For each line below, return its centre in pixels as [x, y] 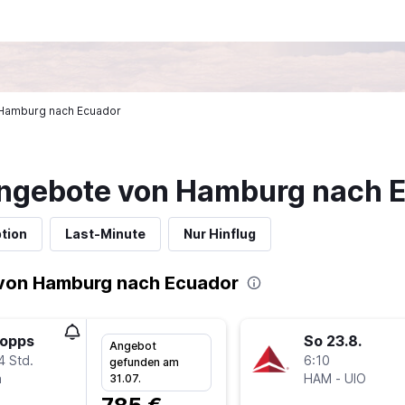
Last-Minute [105, 234]
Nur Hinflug [219, 234]
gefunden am [144, 362]
